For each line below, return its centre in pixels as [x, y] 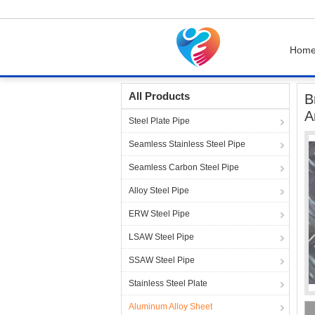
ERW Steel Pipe [159, 214]
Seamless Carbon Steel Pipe [184, 167]
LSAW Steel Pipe [161, 237]
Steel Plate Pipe [159, 121]
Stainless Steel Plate [168, 283]
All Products [159, 96]
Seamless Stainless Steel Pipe [187, 144]
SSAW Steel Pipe [162, 260]
